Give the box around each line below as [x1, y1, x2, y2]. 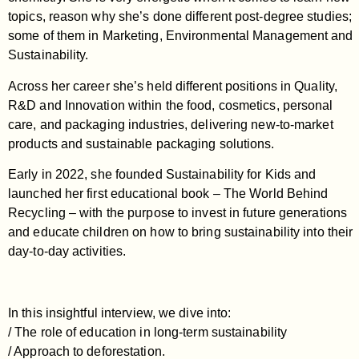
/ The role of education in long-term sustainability [8, 325, 288, 339]
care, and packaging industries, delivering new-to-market [8, 117, 333, 131]
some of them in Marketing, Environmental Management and [8, 29, 353, 43]
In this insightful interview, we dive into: [8, 305, 232, 320]
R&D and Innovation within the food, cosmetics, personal [8, 98, 333, 112]
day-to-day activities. [8, 244, 127, 258]
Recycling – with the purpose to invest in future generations [8, 205, 348, 220]
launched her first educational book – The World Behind [8, 186, 329, 200]
